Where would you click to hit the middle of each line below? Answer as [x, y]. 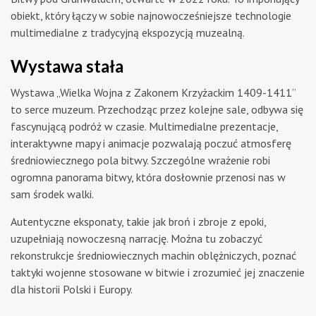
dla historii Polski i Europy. [72, 289]
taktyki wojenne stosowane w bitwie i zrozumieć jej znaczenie [158, 272]
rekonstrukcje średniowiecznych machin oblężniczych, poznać [153, 255]
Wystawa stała [67, 66]
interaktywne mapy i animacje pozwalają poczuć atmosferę [151, 143]
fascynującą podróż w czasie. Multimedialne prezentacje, [144, 126]
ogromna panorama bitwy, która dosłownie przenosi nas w [148, 177]
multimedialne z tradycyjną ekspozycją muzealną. [128, 32]
